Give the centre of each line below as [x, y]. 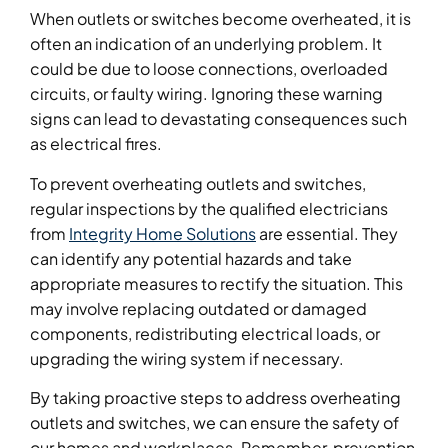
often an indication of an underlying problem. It [206, 44]
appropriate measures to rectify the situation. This [216, 283]
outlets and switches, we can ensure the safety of [214, 422]
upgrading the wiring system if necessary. [187, 358]
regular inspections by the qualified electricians [209, 208]
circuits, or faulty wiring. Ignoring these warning [206, 94]
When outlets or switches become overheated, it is [220, 19]
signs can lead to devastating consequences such [218, 119]
